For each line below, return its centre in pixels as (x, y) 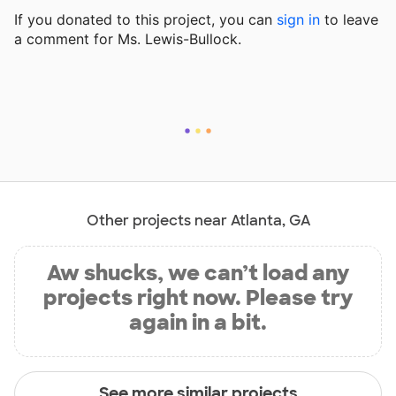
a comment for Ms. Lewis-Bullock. (128, 39)
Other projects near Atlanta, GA (198, 221)
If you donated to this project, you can (145, 20)
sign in (298, 20)
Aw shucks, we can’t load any (198, 273)
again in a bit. (198, 323)
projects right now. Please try (198, 298)
